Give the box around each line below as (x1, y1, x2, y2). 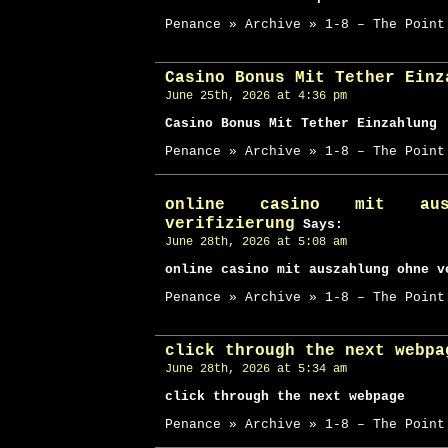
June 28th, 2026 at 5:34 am (165, 362, 347, 376)
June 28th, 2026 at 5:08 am (165, 235, 347, 249)
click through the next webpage (165, 389, 405, 404)
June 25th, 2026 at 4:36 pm (165, 89, 347, 103)
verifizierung (165, 214, 295, 233)
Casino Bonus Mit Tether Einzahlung (165, 116, 437, 131)
